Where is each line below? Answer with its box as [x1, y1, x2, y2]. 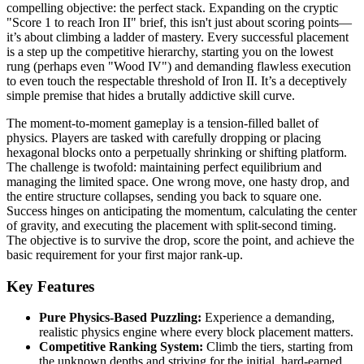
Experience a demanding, [201, 310, 335, 325]
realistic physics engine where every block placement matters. [39, 325, 353, 340]
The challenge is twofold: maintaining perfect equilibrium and [6, 159, 322, 174]
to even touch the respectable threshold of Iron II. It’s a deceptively [6, 73, 347, 88]
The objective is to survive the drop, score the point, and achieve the [6, 232, 354, 247]
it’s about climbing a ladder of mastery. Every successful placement [6, 29, 349, 44]
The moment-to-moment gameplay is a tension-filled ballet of [6, 115, 318, 130]
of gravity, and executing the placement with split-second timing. [6, 218, 336, 232]
